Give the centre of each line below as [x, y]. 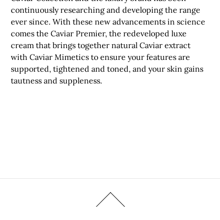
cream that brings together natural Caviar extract [101, 45]
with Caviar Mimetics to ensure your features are [101, 57]
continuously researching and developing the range [106, 10]
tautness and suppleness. [57, 81]
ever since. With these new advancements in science [108, 22]
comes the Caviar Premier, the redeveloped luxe [99, 34]
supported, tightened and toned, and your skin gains [107, 69]
